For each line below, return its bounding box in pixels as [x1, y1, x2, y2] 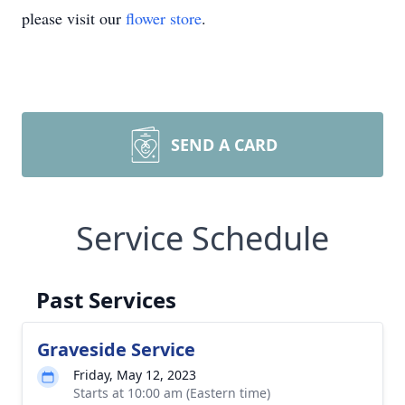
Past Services [36, 285, 176, 315]
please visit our [22, 7, 126, 29]
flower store [126, 7, 202, 29]
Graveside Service [37, 337, 195, 362]
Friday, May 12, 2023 [73, 366, 196, 383]
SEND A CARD [171, 134, 278, 155]
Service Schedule [76, 216, 329, 260]
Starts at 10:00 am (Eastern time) [73, 384, 270, 401]
